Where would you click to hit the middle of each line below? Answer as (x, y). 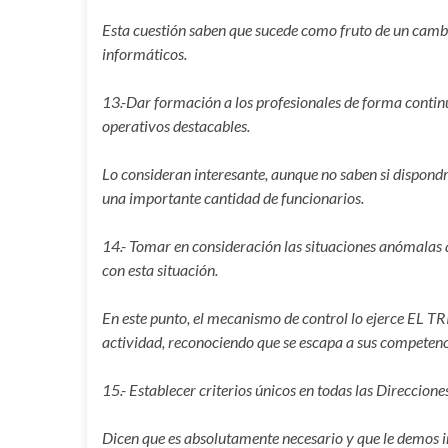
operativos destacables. (176, 125)
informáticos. (144, 53)
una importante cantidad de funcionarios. (233, 197)
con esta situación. (160, 269)
